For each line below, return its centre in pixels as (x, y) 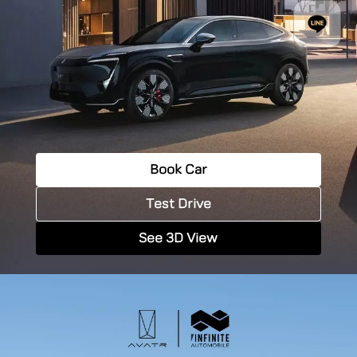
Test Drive (178, 204)
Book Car (178, 170)
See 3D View (178, 238)
